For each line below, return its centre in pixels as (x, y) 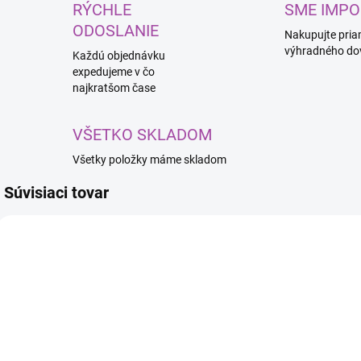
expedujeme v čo (114, 72)
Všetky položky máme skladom (149, 160)
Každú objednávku (119, 56)
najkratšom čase (114, 88)
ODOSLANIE (116, 31)
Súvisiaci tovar (56, 193)
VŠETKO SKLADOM (142, 135)
